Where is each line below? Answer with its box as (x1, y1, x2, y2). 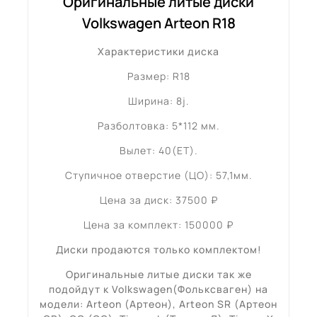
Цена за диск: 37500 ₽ (99, 192, 218, 207)
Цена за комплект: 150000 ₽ (83, 217, 234, 231)
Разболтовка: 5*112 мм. (97, 118, 220, 132)
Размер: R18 (127, 69, 190, 83)
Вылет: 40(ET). (119, 143, 198, 157)
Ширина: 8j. (127, 93, 190, 108)
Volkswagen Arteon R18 (81, 13, 236, 33)
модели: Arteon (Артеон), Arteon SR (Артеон (40, 296, 277, 311)
